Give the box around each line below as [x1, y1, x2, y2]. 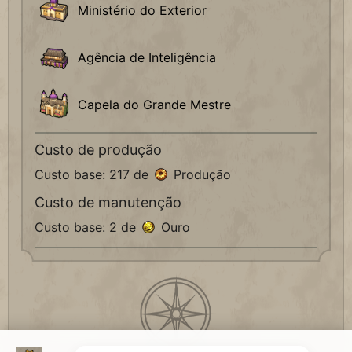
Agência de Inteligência [78, 49, 216, 66]
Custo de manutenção [35, 194, 181, 211]
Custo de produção [35, 141, 162, 159]
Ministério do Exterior [78, 2, 207, 19]
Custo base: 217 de [35, 167, 152, 183]
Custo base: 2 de [35, 219, 140, 236]
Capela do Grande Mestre [78, 97, 231, 113]
